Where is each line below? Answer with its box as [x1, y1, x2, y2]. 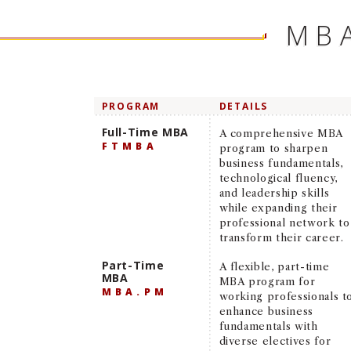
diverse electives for [219, 334, 331, 347]
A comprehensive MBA [219, 126, 343, 139]
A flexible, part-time [219, 259, 330, 273]
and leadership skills [219, 186, 330, 199]
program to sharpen [219, 141, 328, 154]
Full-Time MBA [101, 124, 189, 139]
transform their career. [219, 230, 344, 244]
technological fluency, [219, 171, 338, 184]
